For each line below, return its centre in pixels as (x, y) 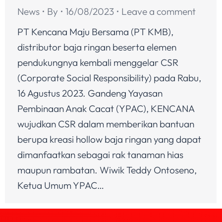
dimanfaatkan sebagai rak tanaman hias (100, 154)
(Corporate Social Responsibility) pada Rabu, (109, 78)
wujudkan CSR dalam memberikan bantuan (106, 124)
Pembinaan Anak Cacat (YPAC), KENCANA (106, 108)
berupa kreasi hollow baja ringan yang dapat (109, 139)
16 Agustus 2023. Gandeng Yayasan (90, 93)
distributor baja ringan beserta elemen (97, 47)
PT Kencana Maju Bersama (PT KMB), (95, 31)
